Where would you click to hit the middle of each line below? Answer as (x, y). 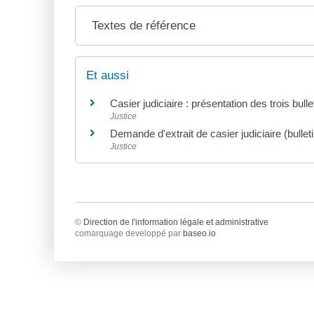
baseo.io (199, 233)
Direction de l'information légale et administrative (176, 222)
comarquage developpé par (129, 233)
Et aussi (108, 76)
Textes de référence (144, 26)
